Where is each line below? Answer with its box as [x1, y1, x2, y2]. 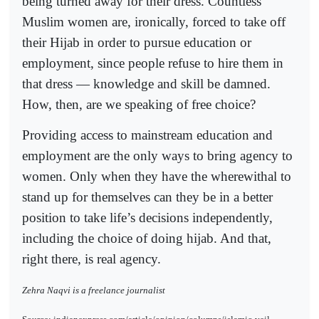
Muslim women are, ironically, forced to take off [22, 14, 286, 30]
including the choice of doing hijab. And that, [22, 230, 271, 246]
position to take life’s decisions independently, [22, 209, 273, 225]
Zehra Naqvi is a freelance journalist [22, 284, 165, 296]
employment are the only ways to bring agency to [22, 147, 293, 163]
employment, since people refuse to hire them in [22, 56, 283, 71]
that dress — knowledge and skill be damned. [22, 76, 271, 92]
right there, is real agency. [22, 251, 161, 266]
